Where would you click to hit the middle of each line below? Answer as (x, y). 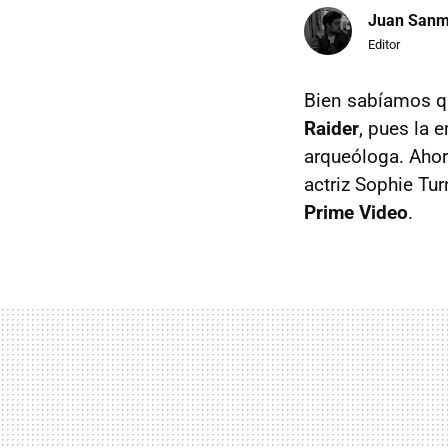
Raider (331, 128)
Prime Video (356, 212)
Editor (384, 45)
